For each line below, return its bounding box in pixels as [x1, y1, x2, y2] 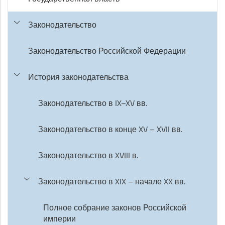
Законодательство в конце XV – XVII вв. [38, 124, 182, 135]
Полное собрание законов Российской [43, 202, 186, 213]
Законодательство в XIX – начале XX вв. [38, 176, 185, 187]
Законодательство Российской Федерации [28, 45, 186, 56]
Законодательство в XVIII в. [38, 150, 138, 161]
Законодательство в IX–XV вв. [38, 97, 147, 108]
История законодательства [28, 71, 129, 82]
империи [43, 213, 76, 224]
